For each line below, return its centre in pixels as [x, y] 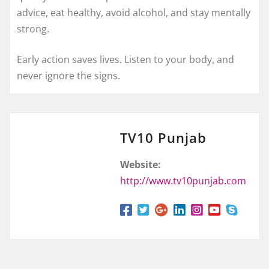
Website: [141, 164]
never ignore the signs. [68, 75]
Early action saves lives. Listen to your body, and [125, 59]
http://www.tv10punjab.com [183, 180]
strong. [33, 29]
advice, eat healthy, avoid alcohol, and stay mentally [134, 12]
